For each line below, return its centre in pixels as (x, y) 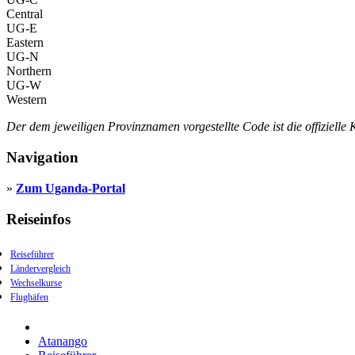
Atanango (63, 342)
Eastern (25, 43)
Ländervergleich (40, 269)
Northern (29, 71)
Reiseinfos (38, 219)
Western (27, 100)
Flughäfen (29, 298)
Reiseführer (32, 255)
